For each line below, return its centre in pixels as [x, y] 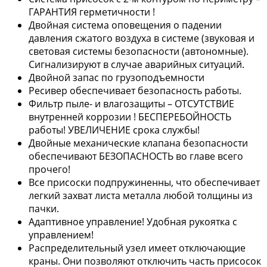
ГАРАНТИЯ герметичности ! [92, 12]
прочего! [49, 169]
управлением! [61, 235]
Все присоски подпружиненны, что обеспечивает [144, 182]
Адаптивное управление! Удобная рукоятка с [133, 221]
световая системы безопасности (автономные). [139, 51]
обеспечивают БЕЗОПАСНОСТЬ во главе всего [136, 156]
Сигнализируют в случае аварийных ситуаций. [136, 64]
